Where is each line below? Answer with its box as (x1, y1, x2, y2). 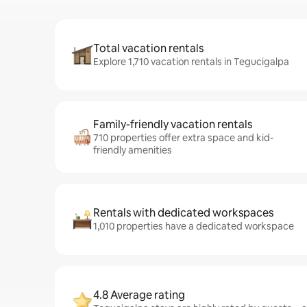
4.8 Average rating (93, 288, 185, 302)
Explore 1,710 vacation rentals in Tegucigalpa (93, 56, 289, 68)
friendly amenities (93, 144, 172, 156)
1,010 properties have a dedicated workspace (93, 220, 294, 232)
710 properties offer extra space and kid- (93, 132, 273, 144)
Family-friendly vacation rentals (93, 117, 252, 132)
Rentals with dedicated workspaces (93, 206, 273, 220)
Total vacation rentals (93, 41, 204, 56)
